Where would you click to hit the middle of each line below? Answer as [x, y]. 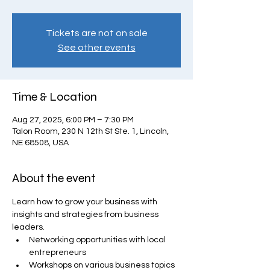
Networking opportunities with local [98, 240]
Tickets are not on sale [96, 33]
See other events [96, 47]
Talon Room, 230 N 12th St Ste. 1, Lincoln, [90, 131]
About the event [54, 178]
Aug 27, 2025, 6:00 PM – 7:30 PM [73, 120]
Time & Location [55, 96]
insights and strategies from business [86, 214]
